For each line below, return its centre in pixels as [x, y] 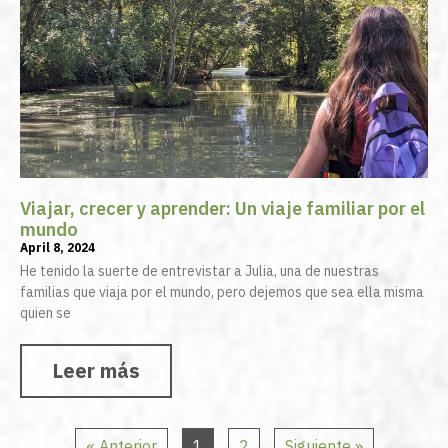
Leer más [96, 371]
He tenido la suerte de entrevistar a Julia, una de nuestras [199, 271]
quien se [45, 313]
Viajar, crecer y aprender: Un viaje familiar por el [222, 209]
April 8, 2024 [57, 248]
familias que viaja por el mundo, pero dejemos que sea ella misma [222, 292]
